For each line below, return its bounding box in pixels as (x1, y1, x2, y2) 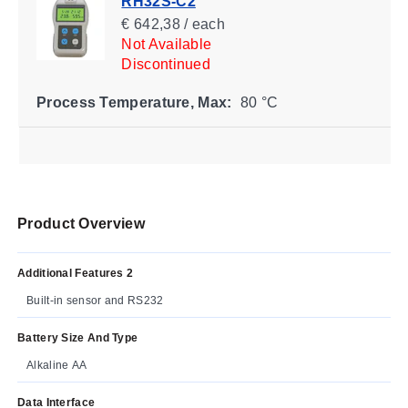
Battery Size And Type (17, 331, 138, 344)
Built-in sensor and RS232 (26, 293, 164, 307)
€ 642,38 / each (120, 15, 225, 32)
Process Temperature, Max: (36, 94, 231, 110)
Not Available (120, 36, 211, 52)
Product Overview (17, 215, 145, 231)
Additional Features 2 (17, 266, 134, 280)
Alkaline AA (26, 358, 87, 372)
